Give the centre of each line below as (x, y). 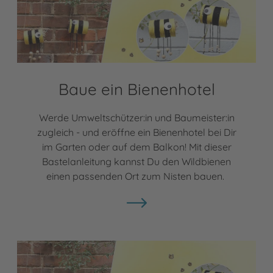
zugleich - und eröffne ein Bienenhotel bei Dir (136, 132)
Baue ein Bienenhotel (136, 89)
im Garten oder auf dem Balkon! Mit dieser (136, 147)
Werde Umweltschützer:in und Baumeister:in (136, 117)
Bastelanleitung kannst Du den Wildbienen (136, 161)
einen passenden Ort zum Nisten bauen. (136, 176)
